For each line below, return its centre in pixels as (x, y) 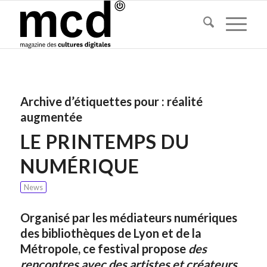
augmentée (51, 117)
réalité (184, 101)
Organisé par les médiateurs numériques (128, 218)
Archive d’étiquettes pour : (93, 101)
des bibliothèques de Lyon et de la (111, 233)
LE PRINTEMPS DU (105, 142)
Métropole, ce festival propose (104, 249)
